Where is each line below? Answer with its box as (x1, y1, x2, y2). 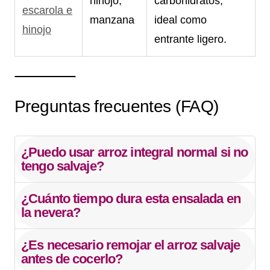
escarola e (22, 4, 72, 16)
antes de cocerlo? (21, 251, 123, 266)
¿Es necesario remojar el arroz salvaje (21, 237, 240, 253)
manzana (90, 13, 134, 26)
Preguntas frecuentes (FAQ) (14, 96, 219, 116)
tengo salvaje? (21, 158, 104, 174)
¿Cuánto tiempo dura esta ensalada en (21, 190, 240, 206)
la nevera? (21, 204, 81, 220)
